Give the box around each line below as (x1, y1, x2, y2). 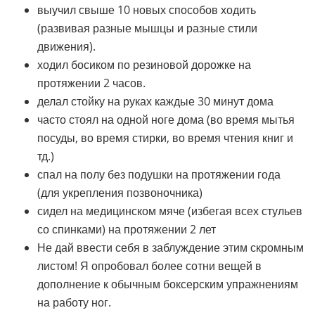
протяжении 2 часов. (37, 75, 146, 91)
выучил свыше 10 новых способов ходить (37, 2, 257, 18)
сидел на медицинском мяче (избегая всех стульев (37, 203, 303, 219)
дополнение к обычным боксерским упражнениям (37, 276, 299, 292)
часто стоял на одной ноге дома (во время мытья (37, 112, 295, 128)
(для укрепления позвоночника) (37, 185, 203, 201)
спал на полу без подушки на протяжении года (37, 167, 281, 183)
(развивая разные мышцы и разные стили (37, 20, 258, 37)
